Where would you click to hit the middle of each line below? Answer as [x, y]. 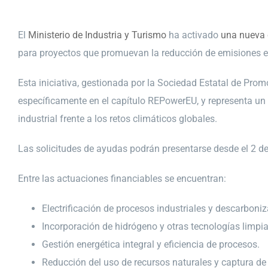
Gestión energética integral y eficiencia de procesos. [151, 244]
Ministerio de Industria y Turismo [97, 35]
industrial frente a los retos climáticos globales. [118, 119]
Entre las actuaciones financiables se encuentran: [122, 179]
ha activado [194, 35]
